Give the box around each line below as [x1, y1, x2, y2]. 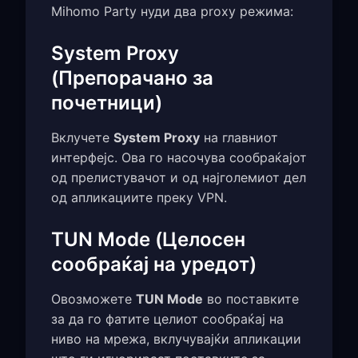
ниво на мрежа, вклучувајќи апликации [51, 331, 301, 348]
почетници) [51, 91, 162, 115]
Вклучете [51, 129, 113, 146]
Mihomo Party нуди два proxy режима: [51, 3, 293, 20]
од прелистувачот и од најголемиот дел [51, 169, 306, 186]
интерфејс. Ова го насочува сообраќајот [51, 149, 307, 166]
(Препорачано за [51, 66, 213, 90]
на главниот [200, 129, 278, 146]
